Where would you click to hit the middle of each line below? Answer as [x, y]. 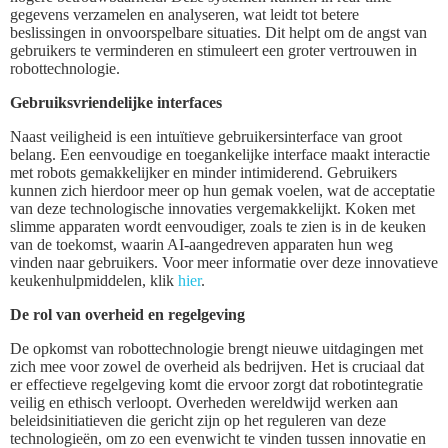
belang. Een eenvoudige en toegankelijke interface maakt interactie [220, 154]
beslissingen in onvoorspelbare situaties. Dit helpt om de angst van [218, 32]
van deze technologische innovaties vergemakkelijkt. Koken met [212, 208]
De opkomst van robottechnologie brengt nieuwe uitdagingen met [216, 348]
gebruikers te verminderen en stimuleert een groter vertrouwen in [213, 50]
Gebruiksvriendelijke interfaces [116, 102]
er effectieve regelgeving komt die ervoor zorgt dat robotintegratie [216, 384]
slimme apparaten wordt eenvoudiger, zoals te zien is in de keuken [218, 226]
